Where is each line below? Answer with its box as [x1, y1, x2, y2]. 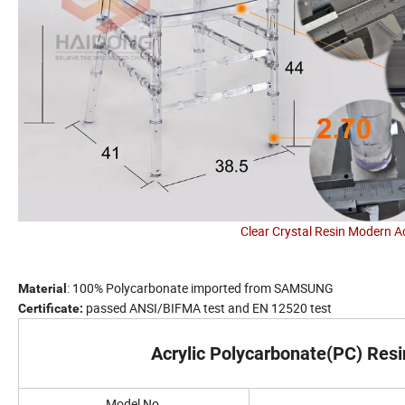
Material [18, 281, 67, 297]
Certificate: [18, 301, 83, 316]
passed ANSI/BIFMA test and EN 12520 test [83, 299, 332, 317]
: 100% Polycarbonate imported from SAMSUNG [67, 279, 334, 297]
